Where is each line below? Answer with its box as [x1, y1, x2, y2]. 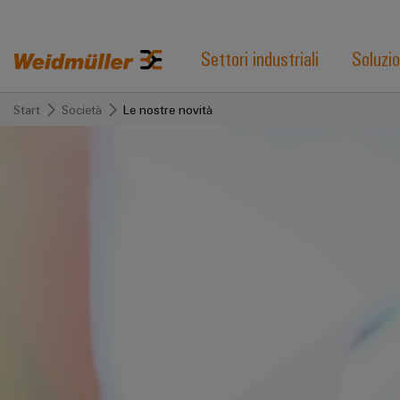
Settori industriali [200, 45, 319, 71]
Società [62, 102, 102, 117]
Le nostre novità [123, 102, 212, 117]
